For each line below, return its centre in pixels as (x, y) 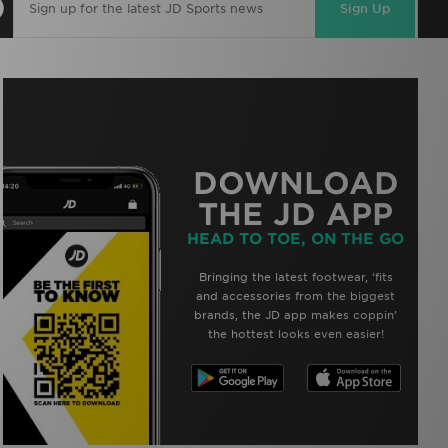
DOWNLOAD (295, 183)
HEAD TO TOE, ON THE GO (296, 239)
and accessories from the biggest (296, 296)
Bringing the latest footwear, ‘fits (295, 277)
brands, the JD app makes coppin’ (296, 315)
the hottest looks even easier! (295, 334)
